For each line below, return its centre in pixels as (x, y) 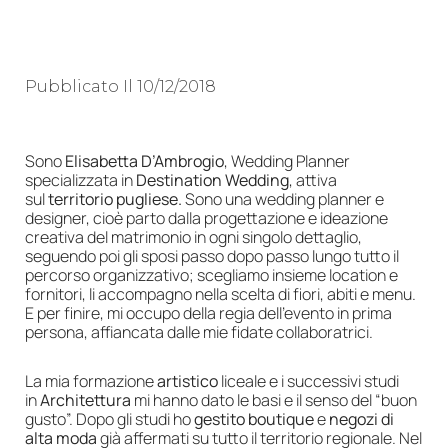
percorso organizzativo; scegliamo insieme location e (211, 274)
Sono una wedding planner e (284, 198)
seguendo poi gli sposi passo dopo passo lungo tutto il (212, 255)
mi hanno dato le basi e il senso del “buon (274, 399)
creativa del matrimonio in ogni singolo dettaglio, (193, 236)
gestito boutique (254, 418)
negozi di (361, 418)
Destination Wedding (212, 179)
